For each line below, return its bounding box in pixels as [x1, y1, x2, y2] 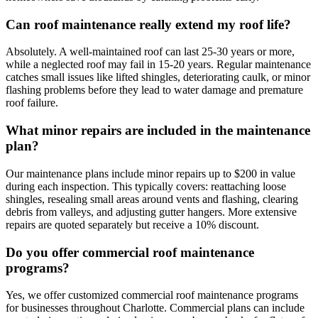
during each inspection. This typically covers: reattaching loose [6, 180, 286, 192]
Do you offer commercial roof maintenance [6, 244, 254, 260]
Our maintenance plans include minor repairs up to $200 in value [6, 167, 295, 180]
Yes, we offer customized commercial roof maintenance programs [6, 289, 298, 302]
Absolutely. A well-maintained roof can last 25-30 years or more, [6, 45, 295, 58]
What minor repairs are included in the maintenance [6, 123, 310, 138]
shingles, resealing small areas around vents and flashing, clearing [6, 192, 298, 205]
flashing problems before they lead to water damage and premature [6, 84, 303, 97]
